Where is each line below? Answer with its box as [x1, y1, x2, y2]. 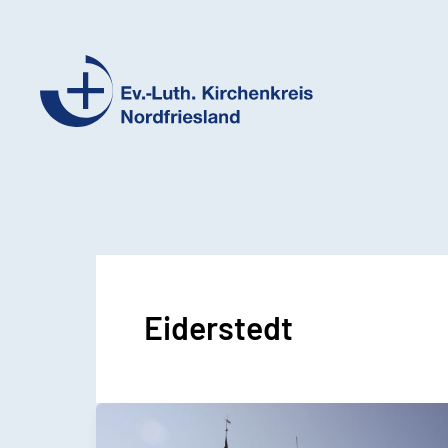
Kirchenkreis [39, 155, 154, 180]
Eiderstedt [144, 308, 293, 346]
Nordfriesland [39, 185, 162, 210]
